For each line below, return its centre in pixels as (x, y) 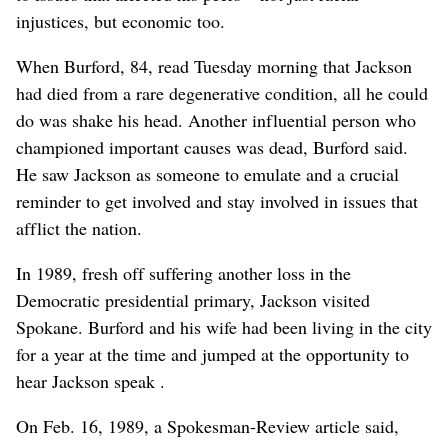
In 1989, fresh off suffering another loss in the (183, 273)
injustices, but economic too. (120, 21)
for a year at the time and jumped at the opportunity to (212, 354)
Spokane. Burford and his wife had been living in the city (224, 327)
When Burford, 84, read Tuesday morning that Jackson (214, 66)
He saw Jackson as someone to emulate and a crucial (207, 174)
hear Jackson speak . (90, 381)
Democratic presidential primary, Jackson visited (193, 300)
